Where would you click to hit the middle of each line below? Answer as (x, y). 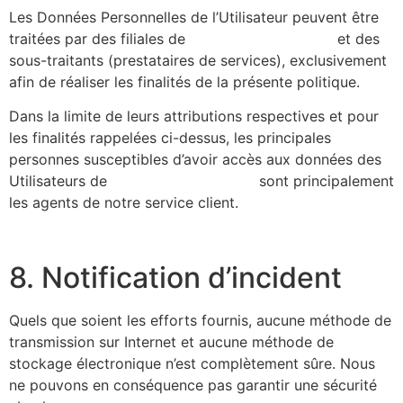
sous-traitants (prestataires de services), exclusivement (198, 60)
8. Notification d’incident (175, 277)
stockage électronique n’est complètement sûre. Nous (192, 363)
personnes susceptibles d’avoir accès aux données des (195, 159)
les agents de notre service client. (124, 202)
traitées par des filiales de (99, 38)
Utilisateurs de (60, 180)
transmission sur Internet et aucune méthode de (171, 341)
